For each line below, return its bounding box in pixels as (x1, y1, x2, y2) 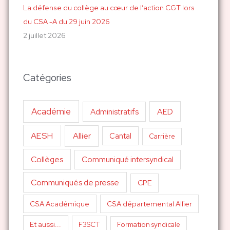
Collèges (30, 154, 63, 165)
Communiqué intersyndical (82, 155, 174, 165)
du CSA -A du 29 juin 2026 (23, 17, 110, 27)
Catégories (23, 71, 71, 85)
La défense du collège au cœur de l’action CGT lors (23, 3, 195, 13)
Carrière (148, 132, 175, 141)
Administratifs (90, 106, 139, 117)
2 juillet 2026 (23, 31, 66, 41)
